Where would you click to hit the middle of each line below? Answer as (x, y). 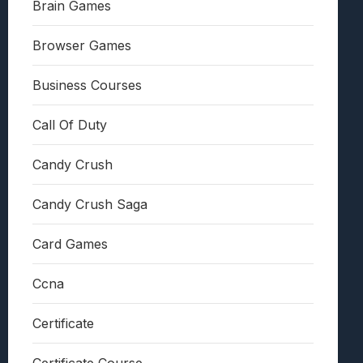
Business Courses (87, 85)
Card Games (70, 244)
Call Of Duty (70, 125)
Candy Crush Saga (90, 205)
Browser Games (82, 46)
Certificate (63, 324)
